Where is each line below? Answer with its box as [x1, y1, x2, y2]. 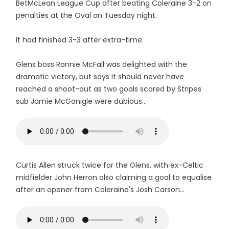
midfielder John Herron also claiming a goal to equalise [16, 172, 212, 182]
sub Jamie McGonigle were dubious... [16, 96, 147, 106]
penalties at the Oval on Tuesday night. [16, 10, 159, 20]
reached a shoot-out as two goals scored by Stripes [16, 84, 202, 94]
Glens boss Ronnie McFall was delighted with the [16, 59, 188, 70]
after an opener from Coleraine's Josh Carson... [16, 185, 185, 195]
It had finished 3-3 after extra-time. [16, 35, 144, 45]
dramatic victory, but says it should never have [16, 72, 185, 82]
